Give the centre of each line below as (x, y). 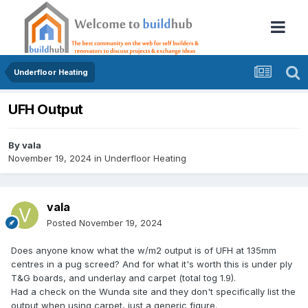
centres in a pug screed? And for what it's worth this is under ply (152, 264)
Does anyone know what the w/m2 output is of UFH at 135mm (144, 251)
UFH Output (46, 110)
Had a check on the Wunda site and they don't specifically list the (153, 292)
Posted (63, 223)
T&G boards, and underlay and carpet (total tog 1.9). (123, 278)
